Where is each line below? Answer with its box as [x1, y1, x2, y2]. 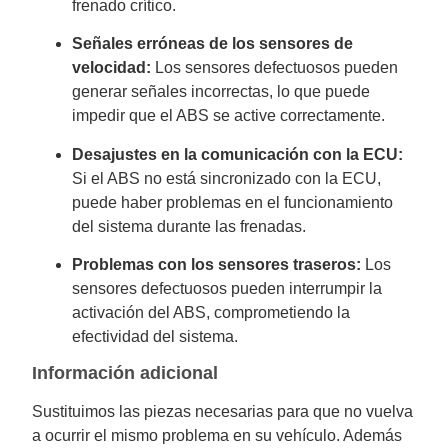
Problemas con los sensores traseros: [72, 256, 362, 274]
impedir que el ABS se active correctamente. [72, 107, 386, 125]
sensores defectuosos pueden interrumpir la [72, 280, 383, 298]
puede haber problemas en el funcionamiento [72, 193, 394, 211]
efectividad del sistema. [72, 328, 239, 346]
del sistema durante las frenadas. [72, 217, 307, 235]
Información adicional [32, 363, 219, 384]
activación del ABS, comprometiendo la [72, 304, 351, 322]
